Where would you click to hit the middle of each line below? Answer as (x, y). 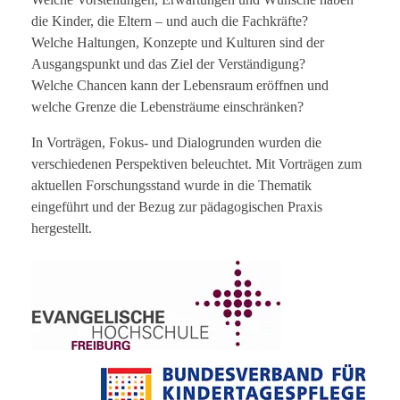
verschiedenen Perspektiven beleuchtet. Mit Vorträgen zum (196, 163)
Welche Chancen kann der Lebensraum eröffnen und (180, 85)
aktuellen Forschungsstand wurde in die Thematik (171, 185)
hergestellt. (62, 228)
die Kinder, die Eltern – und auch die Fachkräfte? (170, 21)
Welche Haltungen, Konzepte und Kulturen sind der (178, 42)
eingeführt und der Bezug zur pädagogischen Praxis (177, 206)
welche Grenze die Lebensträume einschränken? (167, 106)
